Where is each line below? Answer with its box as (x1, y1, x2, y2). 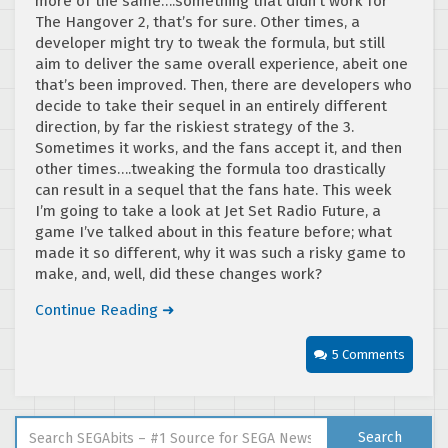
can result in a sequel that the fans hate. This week (35, 180, 392, 199)
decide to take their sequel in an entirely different (35, 96, 387, 115)
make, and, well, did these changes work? (35, 264, 322, 283)
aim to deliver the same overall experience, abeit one (35, 54, 408, 73)
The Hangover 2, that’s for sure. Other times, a (35, 12, 360, 31)
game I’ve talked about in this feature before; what (35, 222, 392, 241)
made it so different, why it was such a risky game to (35, 243, 406, 262)
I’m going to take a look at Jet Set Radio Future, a (35, 201, 381, 220)
